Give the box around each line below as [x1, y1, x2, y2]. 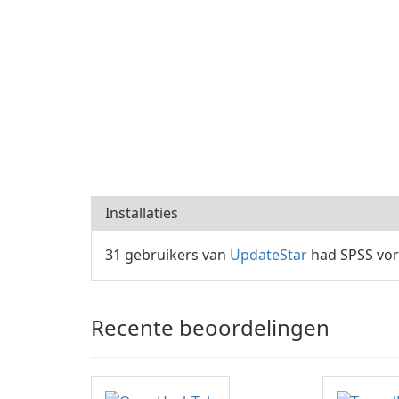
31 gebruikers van [105, 245, 230, 265]
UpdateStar [230, 245, 307, 265]
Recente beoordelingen [91, 313, 330, 342]
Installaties [105, 203, 178, 223]
